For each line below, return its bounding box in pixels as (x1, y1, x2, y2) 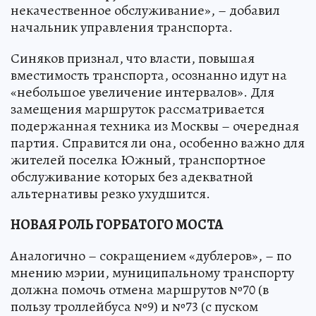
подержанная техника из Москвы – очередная (11, 116, 299, 136)
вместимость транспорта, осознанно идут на (11, 66, 287, 85)
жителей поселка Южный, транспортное (11, 150, 266, 170)
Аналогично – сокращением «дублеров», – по (11, 246, 291, 266)
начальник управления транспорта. (11, 18, 233, 37)
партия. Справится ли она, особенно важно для (11, 133, 305, 153)
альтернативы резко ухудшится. (11, 184, 210, 204)
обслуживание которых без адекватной (11, 167, 253, 187)
